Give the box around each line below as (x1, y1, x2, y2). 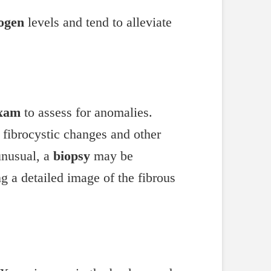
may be (90, 148, 133, 163)
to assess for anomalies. (20, 105, 152, 120)
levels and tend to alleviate (24, 15, 172, 30)
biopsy (53, 148, 90, 163)
